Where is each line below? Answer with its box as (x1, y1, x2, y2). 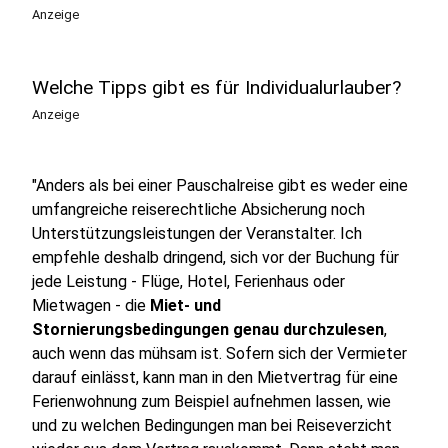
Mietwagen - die (32, 296, 150, 315)
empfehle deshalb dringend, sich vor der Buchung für (32, 248, 399, 267)
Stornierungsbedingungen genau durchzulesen (32, 320, 384, 339)
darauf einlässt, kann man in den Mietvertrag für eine (32, 368, 398, 387)
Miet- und (150, 296, 221, 315)
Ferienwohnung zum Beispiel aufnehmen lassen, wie (32, 392, 391, 411)
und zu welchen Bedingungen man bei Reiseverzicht (32, 416, 392, 435)
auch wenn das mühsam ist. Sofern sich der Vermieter (32, 344, 407, 363)
